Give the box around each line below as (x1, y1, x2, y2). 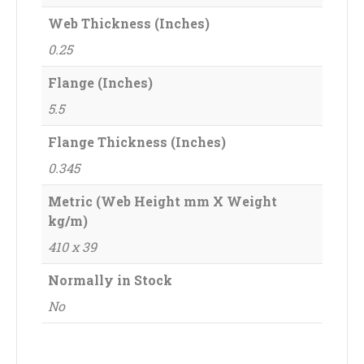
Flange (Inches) (48, 73, 153, 91)
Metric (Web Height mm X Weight (48, 192, 277, 210)
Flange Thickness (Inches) (48, 132, 226, 150)
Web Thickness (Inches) (48, 14, 210, 32)
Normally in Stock (48, 271, 172, 288)
